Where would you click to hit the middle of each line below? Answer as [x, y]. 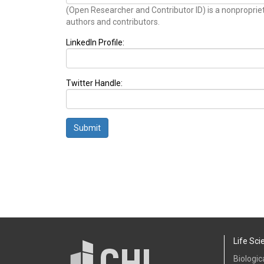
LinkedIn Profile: [95, 43]
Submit [87, 128]
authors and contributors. [113, 22]
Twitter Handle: [94, 83]
